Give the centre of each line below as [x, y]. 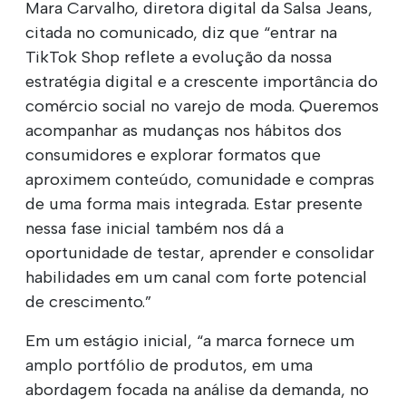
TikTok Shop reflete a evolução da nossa [179, 57]
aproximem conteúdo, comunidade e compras [200, 179]
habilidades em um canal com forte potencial [196, 277]
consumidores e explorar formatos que [173, 155]
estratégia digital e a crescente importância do [202, 81]
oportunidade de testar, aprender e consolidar [200, 252]
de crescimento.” [88, 301]
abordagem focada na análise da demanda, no [197, 389]
